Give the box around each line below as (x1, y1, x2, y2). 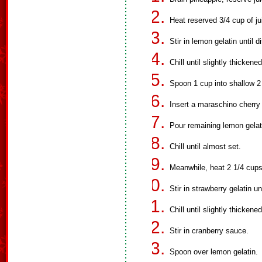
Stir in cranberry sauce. (170, 226, 249, 235)
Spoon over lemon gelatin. (170, 247, 258, 256)
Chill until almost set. (170, 142, 241, 151)
